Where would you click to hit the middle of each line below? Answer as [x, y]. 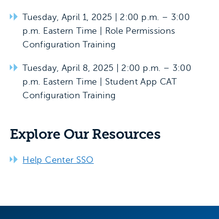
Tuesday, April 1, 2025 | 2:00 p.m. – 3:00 [106, 17]
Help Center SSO [58, 160]
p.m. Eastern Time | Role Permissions [99, 31]
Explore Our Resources [85, 134]
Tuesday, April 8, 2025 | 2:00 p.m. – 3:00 [107, 68]
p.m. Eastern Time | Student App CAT [100, 82]
